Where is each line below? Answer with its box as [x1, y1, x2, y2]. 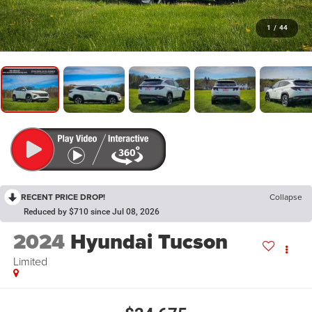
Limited [13, 253, 47, 270]
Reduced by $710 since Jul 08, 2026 [24, 207, 159, 217]
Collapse [270, 191, 302, 203]
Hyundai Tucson [70, 226, 228, 258]
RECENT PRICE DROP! [21, 191, 105, 203]
